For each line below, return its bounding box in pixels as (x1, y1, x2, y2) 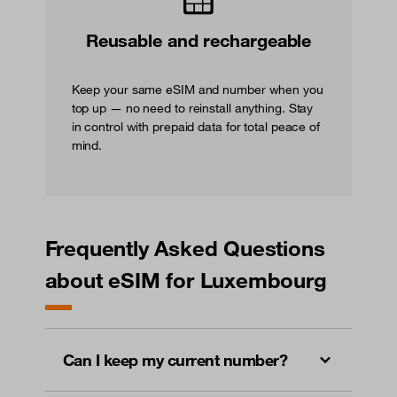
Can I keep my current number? (62, 350, 288, 370)
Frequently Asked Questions (44, 235, 325, 262)
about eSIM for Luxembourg (44, 267, 327, 294)
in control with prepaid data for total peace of (71, 118, 320, 135)
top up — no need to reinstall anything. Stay (71, 99, 314, 116)
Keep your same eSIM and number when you (71, 81, 323, 97)
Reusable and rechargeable (85, 28, 312, 51)
